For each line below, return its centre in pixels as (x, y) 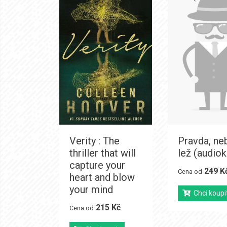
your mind (91, 190)
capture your (97, 165)
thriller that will (103, 153)
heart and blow (102, 178)
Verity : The (94, 141)
